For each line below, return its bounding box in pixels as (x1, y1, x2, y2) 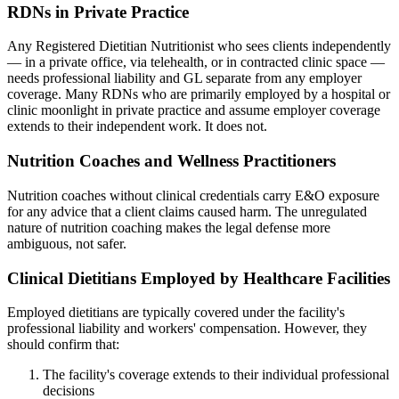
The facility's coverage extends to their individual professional (43, 367, 389, 383)
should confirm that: (7, 337, 119, 353)
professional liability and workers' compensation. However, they (7, 321, 367, 337)
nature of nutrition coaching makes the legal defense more (7, 219, 330, 235)
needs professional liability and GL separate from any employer (7, 70, 362, 86)
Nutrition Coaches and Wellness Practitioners (7, 151, 336, 171)
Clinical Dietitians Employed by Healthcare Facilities (7, 268, 390, 288)
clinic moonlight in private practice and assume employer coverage (7, 102, 380, 118)
